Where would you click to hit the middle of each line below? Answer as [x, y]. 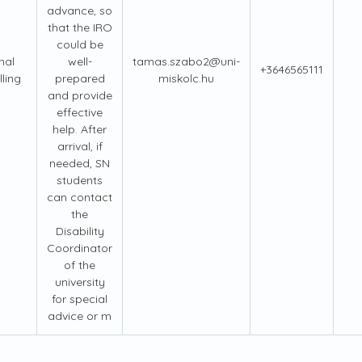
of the [80, 265]
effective [80, 113]
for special [80, 299]
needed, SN [80, 164]
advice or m [80, 316]
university [80, 282]
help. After [80, 130]
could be [80, 45]
